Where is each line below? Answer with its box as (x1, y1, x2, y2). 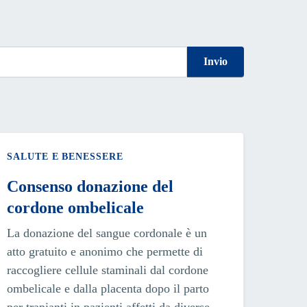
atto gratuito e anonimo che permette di (7, 244, 204, 258)
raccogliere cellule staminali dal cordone (7, 262, 209, 277)
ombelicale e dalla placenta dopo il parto (7, 281, 210, 295)
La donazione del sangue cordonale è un (7, 225, 208, 240)
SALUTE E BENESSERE (7, 151, 123, 162)
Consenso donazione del (7, 177, 174, 195)
